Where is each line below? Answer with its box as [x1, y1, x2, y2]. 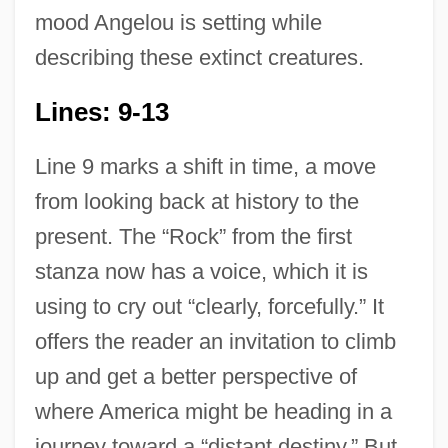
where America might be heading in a [34, 399, 392, 425]
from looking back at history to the [34, 189, 359, 215]
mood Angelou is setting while [34, 10, 322, 36]
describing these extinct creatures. [34, 45, 364, 71]
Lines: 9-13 [34, 98, 169, 127]
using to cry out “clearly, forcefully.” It [34, 294, 384, 320]
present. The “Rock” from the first [34, 224, 352, 250]
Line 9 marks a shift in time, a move [34, 154, 376, 180]
